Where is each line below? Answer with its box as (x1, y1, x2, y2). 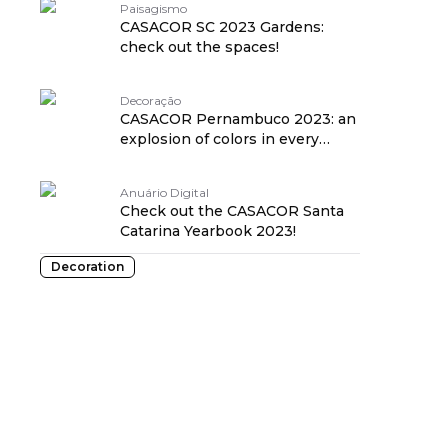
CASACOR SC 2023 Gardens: (120, 18, 324, 36)
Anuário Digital (120, 185, 209, 200)
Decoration (51, 259, 124, 274)
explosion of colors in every (120, 130, 319, 148)
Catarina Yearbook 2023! (120, 222, 296, 240)
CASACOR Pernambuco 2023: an (120, 110, 356, 128)
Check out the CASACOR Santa (120, 202, 344, 220)
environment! (120, 150, 218, 168)
